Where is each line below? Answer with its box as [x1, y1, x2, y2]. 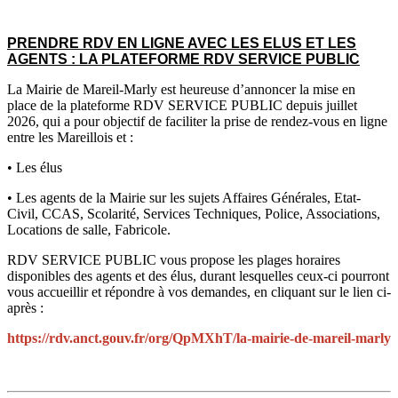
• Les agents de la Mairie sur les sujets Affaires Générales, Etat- [7, 190, 361, 206]
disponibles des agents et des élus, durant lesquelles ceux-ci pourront [7, 268, 389, 284]
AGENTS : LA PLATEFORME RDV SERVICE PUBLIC [7, 52, 360, 68]
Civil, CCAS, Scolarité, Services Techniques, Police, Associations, [7, 206, 380, 222]
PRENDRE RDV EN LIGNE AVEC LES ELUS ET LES [7, 36, 356, 52]
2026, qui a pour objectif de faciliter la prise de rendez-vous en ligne [7, 114, 387, 130]
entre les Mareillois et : [7, 130, 133, 146]
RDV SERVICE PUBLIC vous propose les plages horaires [7, 252, 340, 268]
